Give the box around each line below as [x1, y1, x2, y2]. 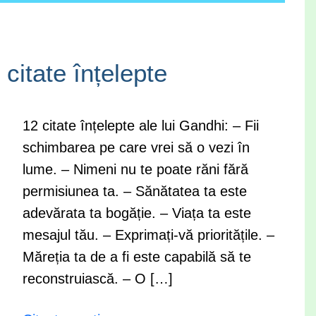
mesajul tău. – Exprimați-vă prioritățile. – [22, 227, 274, 243]
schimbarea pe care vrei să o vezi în [22, 140, 250, 155]
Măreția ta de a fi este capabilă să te [22, 249, 251, 265]
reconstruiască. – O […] [22, 271, 173, 286]
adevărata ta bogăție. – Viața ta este [22, 205, 251, 221]
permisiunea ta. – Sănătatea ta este [22, 183, 247, 199]
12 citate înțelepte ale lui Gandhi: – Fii [22, 118, 259, 133]
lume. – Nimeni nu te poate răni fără [22, 162, 248, 177]
